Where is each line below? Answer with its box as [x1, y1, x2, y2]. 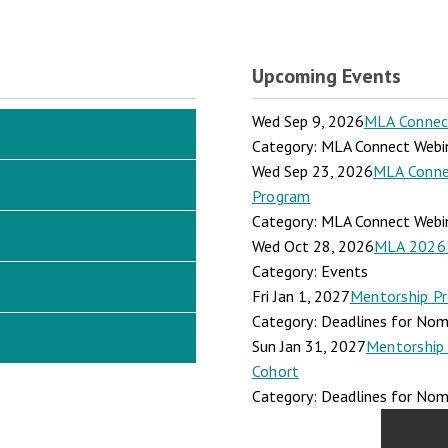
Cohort [251, 361, 300, 381]
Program [251, 186, 311, 206]
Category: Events [251, 261, 368, 281]
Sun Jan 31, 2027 [251, 336, 366, 356]
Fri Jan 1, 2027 [251, 286, 350, 306]
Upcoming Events [251, 63, 401, 89]
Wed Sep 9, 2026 [251, 111, 364, 131]
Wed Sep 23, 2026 [251, 161, 373, 181]
